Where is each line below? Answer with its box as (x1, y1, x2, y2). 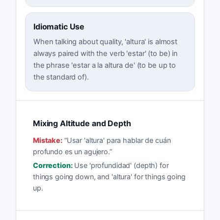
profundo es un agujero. (32, 147, 110, 156)
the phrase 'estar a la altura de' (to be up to (33, 61, 176, 70)
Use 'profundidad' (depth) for (74, 161, 169, 170)
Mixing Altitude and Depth (32, 118, 131, 129)
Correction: (32, 161, 73, 170)
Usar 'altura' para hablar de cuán (66, 136, 171, 144)
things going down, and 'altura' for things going (32, 172, 186, 181)
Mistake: (32, 136, 62, 144)
